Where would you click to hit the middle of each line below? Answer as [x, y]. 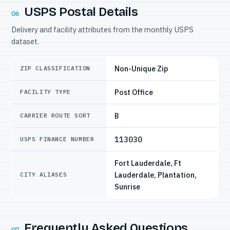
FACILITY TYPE [45, 91]
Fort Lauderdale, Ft [148, 163]
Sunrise [127, 186]
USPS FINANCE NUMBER [57, 139]
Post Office [134, 92]
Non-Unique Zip [141, 68]
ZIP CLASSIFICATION [55, 68]
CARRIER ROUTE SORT [55, 115]
